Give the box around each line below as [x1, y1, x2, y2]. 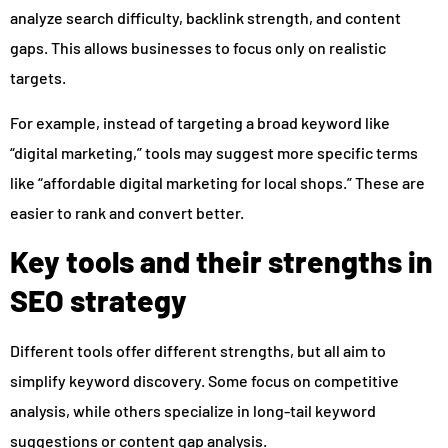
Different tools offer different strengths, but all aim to [10, 340, 386, 360]
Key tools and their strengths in [10, 242, 433, 279]
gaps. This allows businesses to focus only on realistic [10, 38, 386, 58]
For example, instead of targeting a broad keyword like [10, 112, 390, 132]
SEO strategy [10, 281, 187, 318]
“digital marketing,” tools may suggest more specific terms [10, 142, 418, 162]
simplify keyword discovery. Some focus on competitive [10, 370, 399, 390]
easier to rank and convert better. [10, 202, 244, 222]
